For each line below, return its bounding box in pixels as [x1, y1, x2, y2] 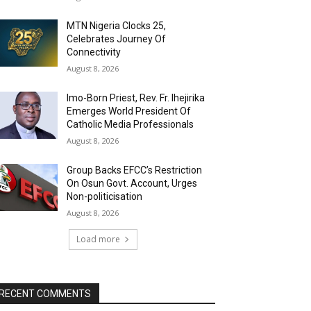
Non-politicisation [67, 190, 143, 202]
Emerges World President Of [67, 105, 192, 117]
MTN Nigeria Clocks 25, [67, 19, 167, 31]
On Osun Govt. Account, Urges [67, 177, 198, 189]
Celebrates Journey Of [67, 33, 167, 44]
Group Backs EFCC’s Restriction [67, 164, 203, 176]
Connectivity [67, 46, 121, 58]
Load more [76, 233, 120, 245]
